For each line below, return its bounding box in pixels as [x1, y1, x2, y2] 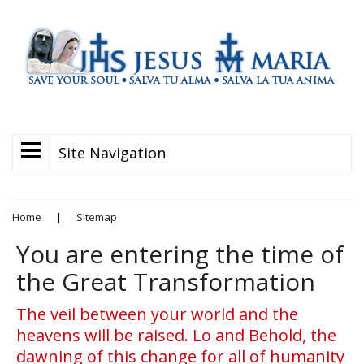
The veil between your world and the [16, 303, 298, 325]
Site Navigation [58, 143, 166, 162]
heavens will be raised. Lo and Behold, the [16, 324, 336, 346]
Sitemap [76, 210, 117, 224]
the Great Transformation [16, 265, 315, 298]
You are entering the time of [16, 237, 344, 271]
